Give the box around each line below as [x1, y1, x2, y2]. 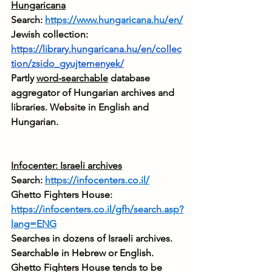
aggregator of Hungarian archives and [11, 87, 177, 99]
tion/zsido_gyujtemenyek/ [11, 58, 124, 70]
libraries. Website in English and [11, 101, 151, 114]
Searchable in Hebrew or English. [11, 247, 156, 259]
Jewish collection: [11, 29, 90, 41]
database [108, 72, 152, 84]
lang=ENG [11, 218, 56, 230]
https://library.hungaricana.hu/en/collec [11, 43, 182, 55]
